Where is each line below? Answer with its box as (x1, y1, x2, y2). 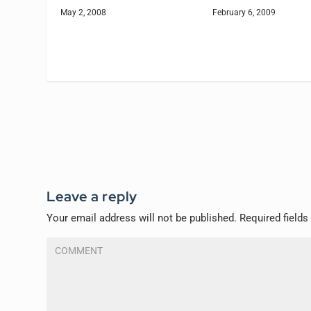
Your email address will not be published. (47, 212, 237, 225)
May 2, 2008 (60, 7, 107, 17)
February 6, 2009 (212, 7, 276, 17)
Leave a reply (47, 187, 137, 206)
